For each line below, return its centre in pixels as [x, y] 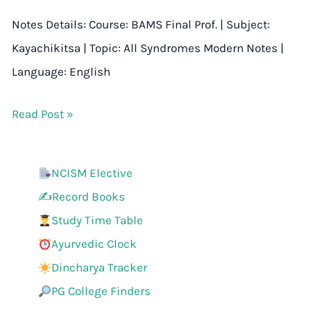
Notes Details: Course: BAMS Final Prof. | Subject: [141, 25]
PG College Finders [101, 291]
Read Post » [43, 114]
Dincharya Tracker [100, 268]
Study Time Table [98, 220]
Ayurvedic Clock [94, 244]
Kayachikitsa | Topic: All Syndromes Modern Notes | [148, 48]
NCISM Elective [92, 173]
